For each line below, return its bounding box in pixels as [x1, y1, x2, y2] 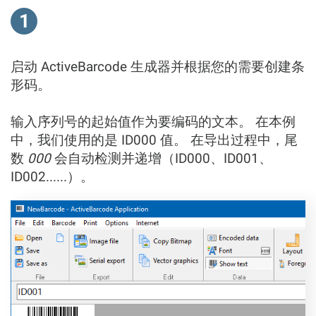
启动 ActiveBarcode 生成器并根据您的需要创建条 [11, 58, 305, 75]
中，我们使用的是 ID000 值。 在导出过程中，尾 [11, 131, 298, 148]
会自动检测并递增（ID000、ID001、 [51, 150, 272, 166]
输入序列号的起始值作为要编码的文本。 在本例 [11, 113, 296, 130]
